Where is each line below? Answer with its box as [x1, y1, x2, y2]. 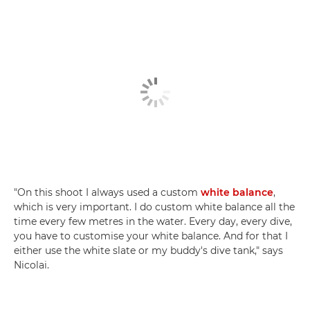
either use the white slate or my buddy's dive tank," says [14, 244, 283, 257]
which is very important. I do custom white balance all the [14, 201, 295, 214]
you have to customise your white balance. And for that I [14, 230, 288, 243]
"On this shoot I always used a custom [14, 186, 201, 199]
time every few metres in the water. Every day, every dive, [14, 215, 292, 228]
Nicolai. [14, 259, 49, 272]
